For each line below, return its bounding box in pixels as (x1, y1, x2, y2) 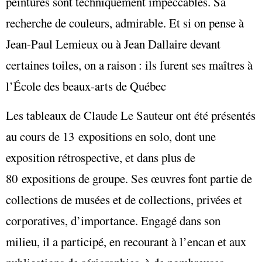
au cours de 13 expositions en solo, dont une (6, 128, 216, 145)
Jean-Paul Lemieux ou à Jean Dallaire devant (6, 36, 220, 53)
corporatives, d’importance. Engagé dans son (6, 212, 220, 229)
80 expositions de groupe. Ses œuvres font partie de (6, 170, 252, 187)
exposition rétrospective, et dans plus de (6, 149, 195, 166)
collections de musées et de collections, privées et (6, 191, 242, 208)
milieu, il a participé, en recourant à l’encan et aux (6, 233, 246, 250)
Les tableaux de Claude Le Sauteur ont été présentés (6, 107, 256, 124)
